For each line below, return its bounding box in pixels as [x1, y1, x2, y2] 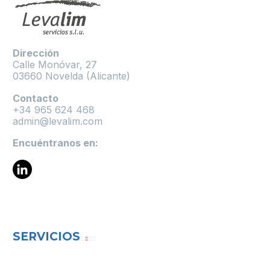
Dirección [13, 46, 59, 59]
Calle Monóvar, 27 [13, 58, 97, 71]
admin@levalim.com [13, 115, 102, 127]
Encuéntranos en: [13, 137, 101, 149]
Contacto [13, 92, 58, 104]
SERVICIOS [13, 229, 80, 243]
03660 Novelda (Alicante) [13, 69, 130, 82]
